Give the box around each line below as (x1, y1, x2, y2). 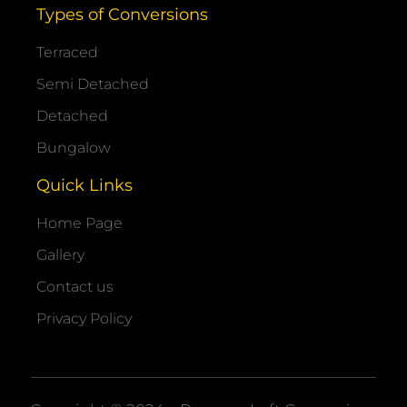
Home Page (36, 213, 123, 232)
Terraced (36, 43, 98, 61)
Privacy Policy (36, 309, 132, 327)
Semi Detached (36, 74, 149, 93)
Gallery (36, 245, 84, 263)
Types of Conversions (36, 4, 208, 25)
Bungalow (36, 138, 111, 156)
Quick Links (36, 174, 133, 195)
